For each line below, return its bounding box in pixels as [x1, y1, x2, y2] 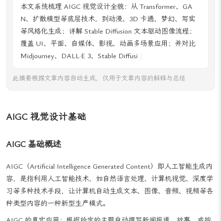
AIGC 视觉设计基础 [6, 124, 86, 135]
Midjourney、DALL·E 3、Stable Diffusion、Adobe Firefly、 [20, 51, 200, 60]
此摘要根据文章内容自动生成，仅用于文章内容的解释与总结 [12, 86, 185, 95]
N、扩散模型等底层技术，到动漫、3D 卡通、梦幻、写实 [20, 14, 195, 23]
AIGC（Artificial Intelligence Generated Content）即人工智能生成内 [6, 174, 213, 183]
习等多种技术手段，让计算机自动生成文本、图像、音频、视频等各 [6, 199, 213, 208]
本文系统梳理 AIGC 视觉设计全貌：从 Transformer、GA [20, 2, 192, 11]
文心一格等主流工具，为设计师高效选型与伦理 [20, 64, 165, 73]
